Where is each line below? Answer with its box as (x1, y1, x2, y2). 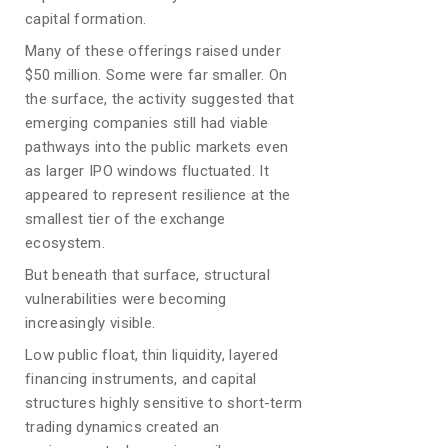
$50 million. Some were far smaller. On (25, 66, 288, 84)
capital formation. (25, 10, 147, 28)
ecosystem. (25, 234, 105, 252)
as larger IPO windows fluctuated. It (25, 162, 269, 180)
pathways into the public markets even (25, 138, 289, 156)
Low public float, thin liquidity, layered (25, 346, 279, 364)
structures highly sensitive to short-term (25, 394, 303, 412)
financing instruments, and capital (25, 370, 257, 388)
